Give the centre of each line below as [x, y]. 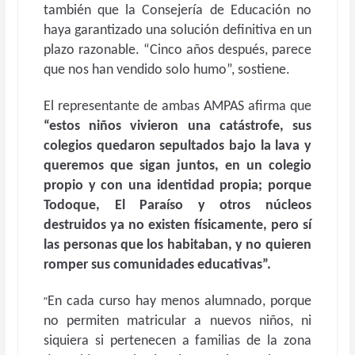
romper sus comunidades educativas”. [158, 265]
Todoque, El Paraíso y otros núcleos [177, 206]
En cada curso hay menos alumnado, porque [179, 302]
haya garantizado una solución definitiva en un [177, 31]
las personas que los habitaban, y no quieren [177, 245]
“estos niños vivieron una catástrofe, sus [177, 126]
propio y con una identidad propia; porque [177, 186]
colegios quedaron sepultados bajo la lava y [177, 146]
